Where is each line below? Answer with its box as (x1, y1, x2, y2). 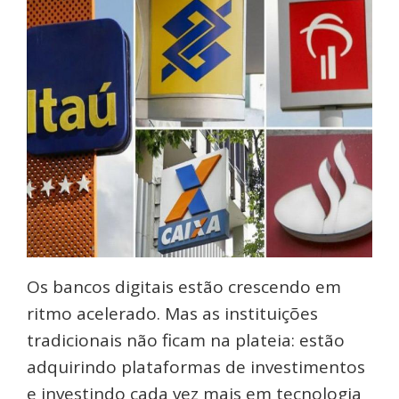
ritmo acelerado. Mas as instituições (27, 301, 318, 325)
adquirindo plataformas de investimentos (27, 354, 365, 379)
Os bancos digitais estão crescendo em (27, 274, 341, 298)
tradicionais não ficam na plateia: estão (27, 328, 345, 352)
